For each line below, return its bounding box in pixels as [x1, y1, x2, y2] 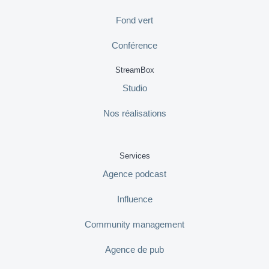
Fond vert [116, 15, 153, 25]
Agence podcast [103, 169, 166, 179]
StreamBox [115, 65, 154, 74]
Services [119, 151, 150, 160]
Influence [116, 194, 153, 204]
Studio [122, 83, 147, 93]
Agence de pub [105, 244, 164, 255]
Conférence [112, 40, 157, 50]
